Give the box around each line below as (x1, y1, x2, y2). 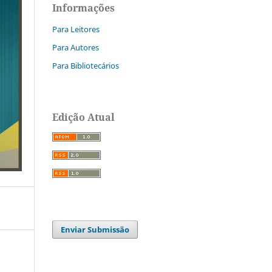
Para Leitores (52, 23, 100, 35)
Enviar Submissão (61, 223, 130, 235)
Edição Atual (52, 110, 115, 124)
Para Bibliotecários (52, 59, 119, 71)
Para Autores (52, 41, 99, 53)
